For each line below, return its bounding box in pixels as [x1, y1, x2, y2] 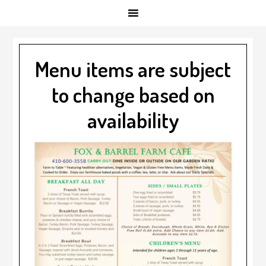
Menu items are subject [35, 55, 231, 83]
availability [87, 106, 179, 134]
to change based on [51, 81, 215, 108]
